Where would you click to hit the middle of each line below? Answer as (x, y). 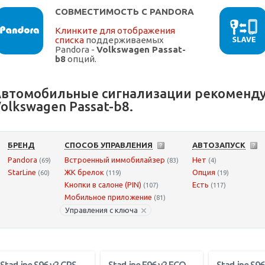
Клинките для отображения (115, 31)
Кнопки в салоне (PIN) (103, 185)
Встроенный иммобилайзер (115, 160)
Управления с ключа (101, 210)
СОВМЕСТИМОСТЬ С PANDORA (125, 12)
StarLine (22, 172)
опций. (81, 59)
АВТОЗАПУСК (219, 145)
